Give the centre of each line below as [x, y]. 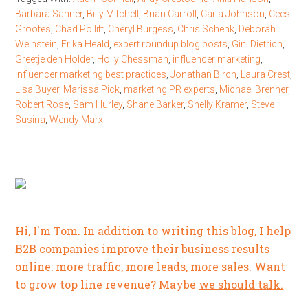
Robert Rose [42, 104]
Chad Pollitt [80, 29]
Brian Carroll [170, 14]
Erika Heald [86, 44]
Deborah [257, 29]
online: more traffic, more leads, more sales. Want [151, 266]
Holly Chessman [133, 59]
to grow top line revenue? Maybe [107, 284]
